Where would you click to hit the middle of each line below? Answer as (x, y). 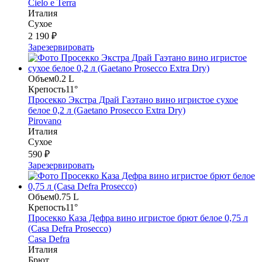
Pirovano (45, 120)
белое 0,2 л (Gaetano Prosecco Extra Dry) (107, 110)
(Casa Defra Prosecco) (70, 228)
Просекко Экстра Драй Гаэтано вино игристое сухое (133, 99)
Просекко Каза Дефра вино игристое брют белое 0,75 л (138, 218)
